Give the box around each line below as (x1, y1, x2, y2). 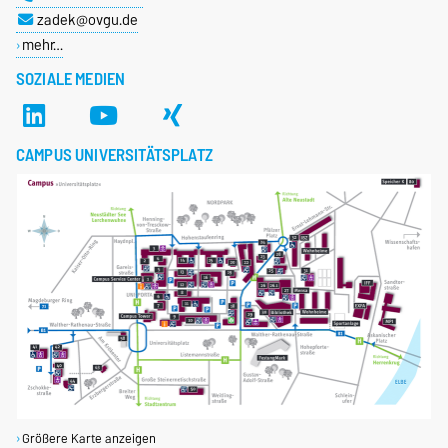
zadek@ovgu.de (36, 7, 138, 33)
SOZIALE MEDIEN (16, 65, 126, 94)
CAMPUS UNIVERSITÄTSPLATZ (16, 141, 213, 170)
